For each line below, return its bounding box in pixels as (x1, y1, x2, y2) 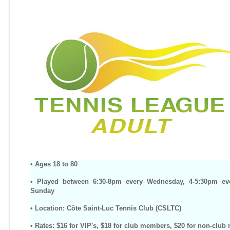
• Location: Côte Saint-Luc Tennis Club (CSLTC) (30, 204, 181, 212)
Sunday (30, 187, 54, 195)
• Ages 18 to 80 (30, 160, 78, 168)
